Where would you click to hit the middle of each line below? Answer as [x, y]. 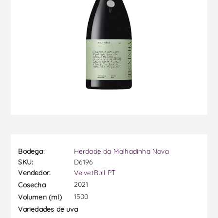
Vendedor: [35, 173]
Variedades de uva [48, 209]
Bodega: [31, 152]
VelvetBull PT [95, 173]
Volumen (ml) [40, 197]
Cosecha [32, 185]
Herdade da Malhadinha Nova [121, 152]
